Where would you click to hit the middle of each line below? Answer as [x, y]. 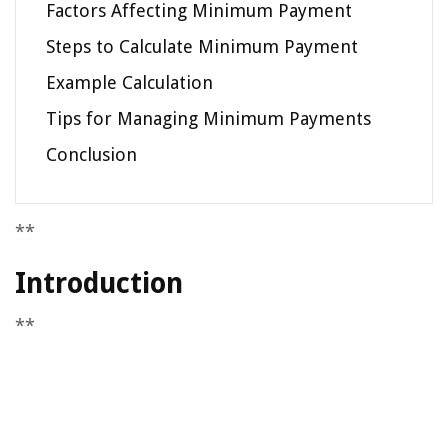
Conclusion [91, 154]
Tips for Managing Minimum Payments [208, 118]
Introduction [99, 283]
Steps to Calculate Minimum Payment [202, 46]
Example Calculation [129, 82]
